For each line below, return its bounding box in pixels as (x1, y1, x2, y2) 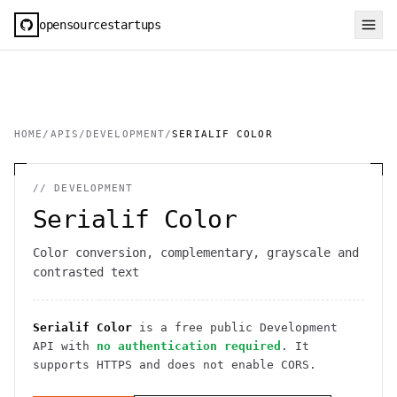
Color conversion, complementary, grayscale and (33, 245, 359, 260)
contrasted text (33, 265, 139, 279)
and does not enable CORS (132, 358, 309, 371)
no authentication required (97, 339, 281, 353)
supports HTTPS (33, 358, 132, 371)
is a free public (132, 321, 260, 334)
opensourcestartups (39, 17, 161, 32)
